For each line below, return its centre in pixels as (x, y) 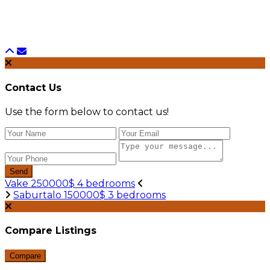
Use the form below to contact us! (87, 111)
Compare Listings (51, 231)
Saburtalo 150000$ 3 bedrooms (89, 195)
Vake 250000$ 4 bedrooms (70, 183)
